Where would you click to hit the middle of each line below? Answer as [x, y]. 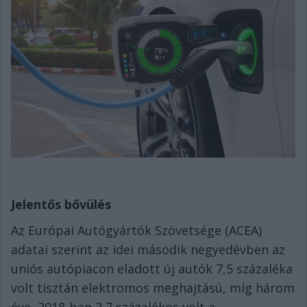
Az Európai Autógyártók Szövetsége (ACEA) [136, 231]
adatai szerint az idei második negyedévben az [148, 250]
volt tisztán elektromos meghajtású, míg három [153, 288]
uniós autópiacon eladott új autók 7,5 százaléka [152, 269]
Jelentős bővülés [61, 205]
